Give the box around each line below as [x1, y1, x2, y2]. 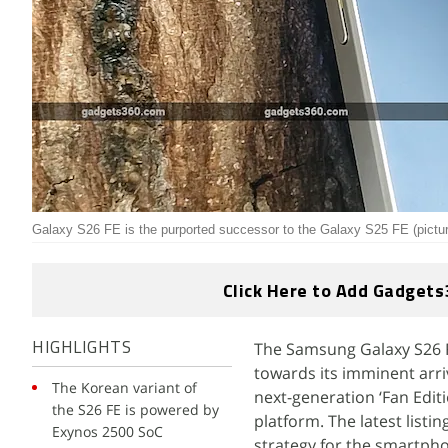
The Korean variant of [52, 378, 197, 397]
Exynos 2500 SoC [52, 422, 163, 441]
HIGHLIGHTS [32, 340, 131, 357]
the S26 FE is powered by [52, 400, 219, 419]
